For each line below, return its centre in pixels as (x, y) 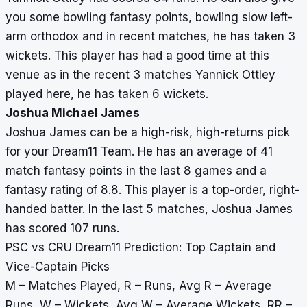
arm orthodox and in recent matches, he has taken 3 (150, 37)
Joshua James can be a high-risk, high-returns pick (148, 133)
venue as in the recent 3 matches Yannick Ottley (140, 75)
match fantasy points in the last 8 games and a (136, 171)
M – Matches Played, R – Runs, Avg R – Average (138, 286)
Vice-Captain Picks (58, 267)
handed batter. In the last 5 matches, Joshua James (149, 209)
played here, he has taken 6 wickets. (107, 94)
